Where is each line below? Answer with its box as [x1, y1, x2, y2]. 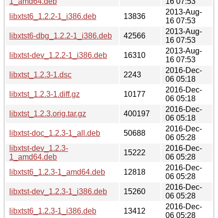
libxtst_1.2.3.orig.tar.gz [9, 109, 86, 118]
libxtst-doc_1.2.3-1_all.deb [9, 128, 100, 137]
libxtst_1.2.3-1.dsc [9, 70, 72, 79]
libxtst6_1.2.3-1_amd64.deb [9, 167, 105, 176]
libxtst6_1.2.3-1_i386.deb [9, 206, 96, 215]
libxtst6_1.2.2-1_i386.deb [9, 12, 96, 20]
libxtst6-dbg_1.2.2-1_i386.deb [9, 31, 112, 40]
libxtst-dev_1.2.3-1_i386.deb [9, 187, 107, 196]
